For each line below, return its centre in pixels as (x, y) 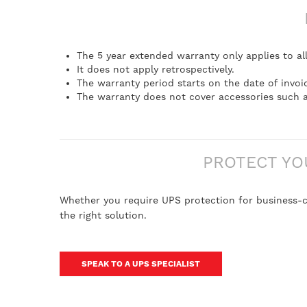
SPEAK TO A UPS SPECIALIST (141, 264)
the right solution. (103, 215)
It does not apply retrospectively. (156, 69)
